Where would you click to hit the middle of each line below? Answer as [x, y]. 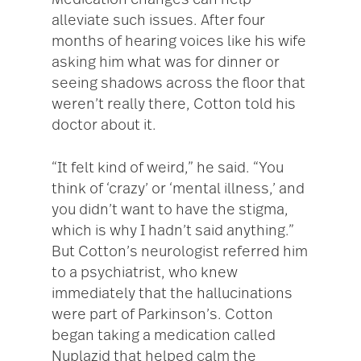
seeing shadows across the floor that [178, 84]
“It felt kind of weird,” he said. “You [168, 169]
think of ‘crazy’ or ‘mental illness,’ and [178, 190]
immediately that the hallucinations [172, 295]
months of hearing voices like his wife [179, 42]
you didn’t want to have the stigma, [170, 211]
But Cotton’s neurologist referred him [180, 253]
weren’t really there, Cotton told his [174, 105]
